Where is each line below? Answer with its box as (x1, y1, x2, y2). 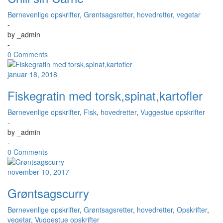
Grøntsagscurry (7, 184, 89, 202)
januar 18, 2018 (7, 69, 57, 79)
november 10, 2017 (7, 167, 69, 177)
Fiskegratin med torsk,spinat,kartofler (7, 87, 203, 104)
